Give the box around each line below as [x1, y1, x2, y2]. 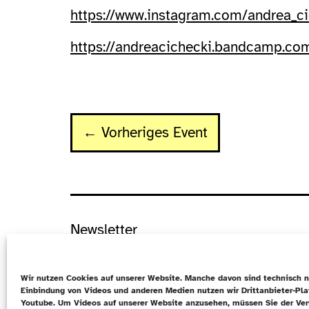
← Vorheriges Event [83, 123, 208, 141]
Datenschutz [70, 246, 148, 265]
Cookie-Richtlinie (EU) [70, 272, 211, 291]
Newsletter [70, 220, 137, 239]
